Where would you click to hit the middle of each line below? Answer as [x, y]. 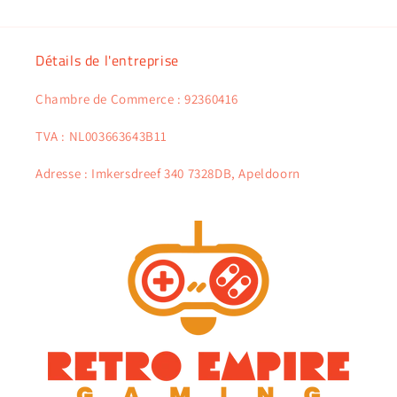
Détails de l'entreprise [107, 60]
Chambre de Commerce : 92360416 [137, 99]
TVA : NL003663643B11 [101, 136]
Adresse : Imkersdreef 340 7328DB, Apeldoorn [168, 173]
